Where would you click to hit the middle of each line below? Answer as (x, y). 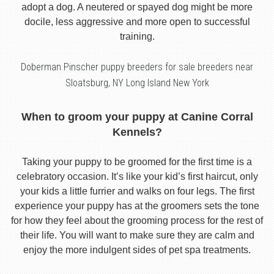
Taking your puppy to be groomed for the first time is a (137, 162)
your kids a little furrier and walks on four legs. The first (137, 191)
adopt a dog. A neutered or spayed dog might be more (137, 7)
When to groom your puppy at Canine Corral (137, 117)
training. (137, 37)
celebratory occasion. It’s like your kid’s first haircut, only (137, 177)
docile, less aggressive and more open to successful (137, 22)
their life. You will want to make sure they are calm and (137, 235)
